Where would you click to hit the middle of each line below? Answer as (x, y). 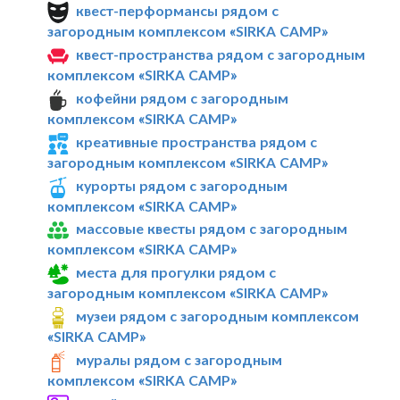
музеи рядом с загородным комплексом (218, 316)
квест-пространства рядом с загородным (221, 54)
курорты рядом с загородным (182, 185)
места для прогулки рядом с (176, 272)
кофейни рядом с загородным (183, 97)
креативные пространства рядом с (197, 141)
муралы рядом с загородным (179, 359)
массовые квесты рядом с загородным (212, 229)
